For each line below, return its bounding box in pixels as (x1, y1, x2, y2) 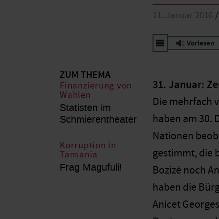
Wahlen (60, 88, 91, 101)
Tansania (60, 148, 98, 161)
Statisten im (60, 101, 111, 114)
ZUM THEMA (60, 68, 110, 81)
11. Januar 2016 (153, 9, 213, 22)
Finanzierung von (60, 79, 132, 92)
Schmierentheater (60, 112, 137, 126)
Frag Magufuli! (60, 160, 122, 174)
